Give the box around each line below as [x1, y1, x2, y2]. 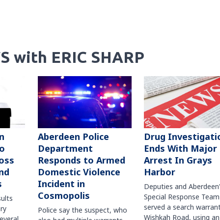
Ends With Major [143, 142, 217, 155]
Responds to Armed [37, 154, 125, 166]
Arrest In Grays [143, 154, 212, 166]
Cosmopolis [37, 190, 90, 202]
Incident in [37, 178, 85, 190]
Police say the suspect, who [37, 205, 127, 215]
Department [37, 142, 93, 155]
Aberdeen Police [37, 131, 109, 143]
